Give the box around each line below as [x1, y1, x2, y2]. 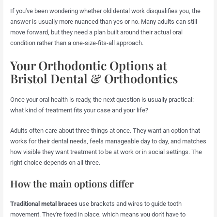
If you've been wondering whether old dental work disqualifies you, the [10, 7, 201, 15]
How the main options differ [10, 177, 134, 190]
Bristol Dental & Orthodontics [10, 70, 178, 86]
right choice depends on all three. [10, 159, 101, 167]
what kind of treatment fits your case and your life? [10, 106, 149, 114]
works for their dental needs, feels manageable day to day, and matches [10, 138, 207, 145]
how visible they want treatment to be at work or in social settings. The [10, 148, 202, 156]
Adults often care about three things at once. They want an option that [10, 127, 201, 135]
